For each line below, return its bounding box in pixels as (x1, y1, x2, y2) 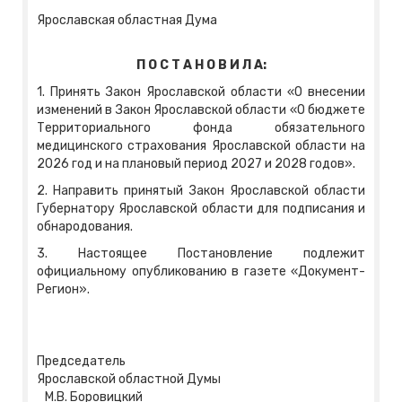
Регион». (37, 282, 90, 298)
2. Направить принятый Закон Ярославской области (37, 183, 365, 199)
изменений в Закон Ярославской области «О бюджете (37, 102, 365, 118)
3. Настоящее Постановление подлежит (37, 246, 365, 262)
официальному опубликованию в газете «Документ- (37, 264, 365, 280)
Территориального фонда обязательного (37, 120, 365, 136)
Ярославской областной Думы (37, 371, 363, 388)
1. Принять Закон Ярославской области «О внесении (37, 84, 365, 100)
